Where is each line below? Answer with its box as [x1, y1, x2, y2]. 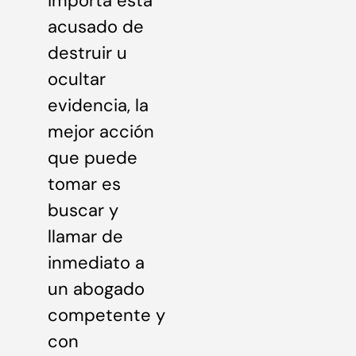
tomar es [48, 172, 121, 195]
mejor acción [48, 119, 154, 143]
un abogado [48, 277, 145, 300]
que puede [48, 145, 137, 169]
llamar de [48, 224, 123, 248]
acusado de [48, 14, 144, 38]
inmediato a [48, 250, 145, 274]
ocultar [48, 67, 106, 91]
